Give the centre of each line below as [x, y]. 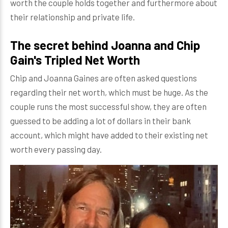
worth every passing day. [56, 149]
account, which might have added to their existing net [109, 135]
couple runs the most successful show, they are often [108, 106]
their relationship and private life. [73, 17]
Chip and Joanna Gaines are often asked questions [104, 78]
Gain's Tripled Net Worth [75, 60]
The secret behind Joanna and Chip [105, 45]
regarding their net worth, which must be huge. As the [109, 92]
